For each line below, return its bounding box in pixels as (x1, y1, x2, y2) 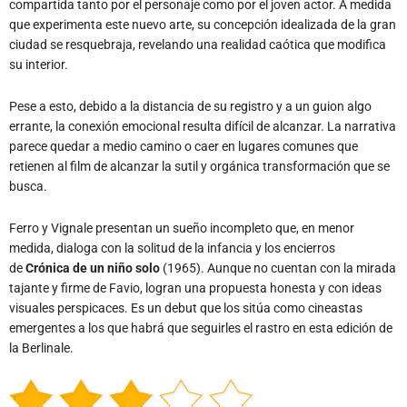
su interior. (9, 56, 68, 72)
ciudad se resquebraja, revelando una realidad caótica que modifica (9, 36, 386, 52)
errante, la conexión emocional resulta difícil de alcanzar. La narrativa (9, 118, 396, 134)
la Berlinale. (9, 340, 74, 355)
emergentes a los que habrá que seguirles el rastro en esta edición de (9, 320, 392, 335)
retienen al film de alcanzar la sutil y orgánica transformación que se (9, 158, 390, 174)
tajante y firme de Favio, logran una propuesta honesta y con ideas (9, 280, 382, 295)
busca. (9, 178, 47, 194)
